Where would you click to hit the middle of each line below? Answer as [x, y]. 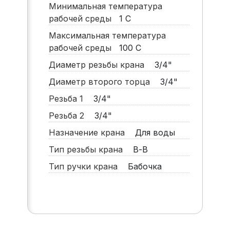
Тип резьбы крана [89, 150]
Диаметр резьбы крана [100, 65]
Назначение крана [90, 133]
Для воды [154, 133]
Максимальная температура [107, 36]
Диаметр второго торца [103, 82]
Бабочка [143, 167]
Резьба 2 [70, 116]
